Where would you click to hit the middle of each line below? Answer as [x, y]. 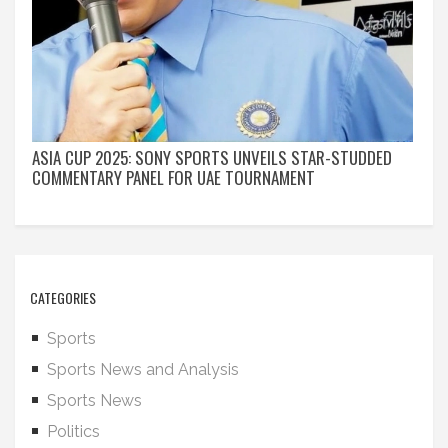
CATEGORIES [63, 298]
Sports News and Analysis [143, 370]
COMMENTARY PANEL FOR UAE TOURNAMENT [173, 178]
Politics [73, 432]
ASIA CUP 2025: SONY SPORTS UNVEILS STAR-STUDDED [212, 158]
